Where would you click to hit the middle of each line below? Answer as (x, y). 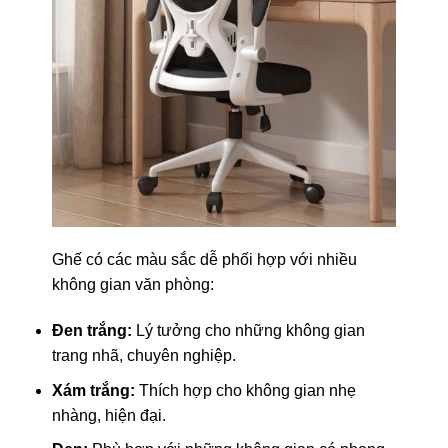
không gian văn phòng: (132, 285)
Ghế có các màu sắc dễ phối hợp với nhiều (204, 260)
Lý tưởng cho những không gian (248, 331)
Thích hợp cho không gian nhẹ (245, 390)
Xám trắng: (93, 390)
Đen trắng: (91, 331)
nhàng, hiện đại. (108, 415)
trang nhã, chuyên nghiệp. (143, 356)
